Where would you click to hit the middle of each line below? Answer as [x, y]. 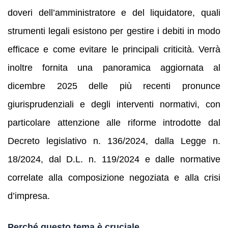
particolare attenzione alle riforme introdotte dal [114, 122]
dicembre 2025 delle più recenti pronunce [114, 86]
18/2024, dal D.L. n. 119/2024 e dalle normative [114, 159]
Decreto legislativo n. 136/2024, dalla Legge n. [114, 141]
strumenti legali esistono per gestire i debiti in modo [114, 31]
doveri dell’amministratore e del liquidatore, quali [114, 12]
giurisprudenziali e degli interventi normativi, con [114, 104]
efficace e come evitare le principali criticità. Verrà [114, 49]
